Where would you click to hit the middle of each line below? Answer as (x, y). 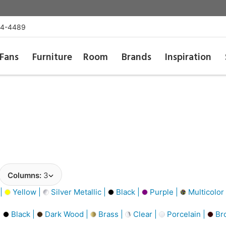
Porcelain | (186, 214)
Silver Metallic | (78, 192)
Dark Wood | (67, 214)
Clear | (145, 214)
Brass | (111, 214)
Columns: (25, 175)
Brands (137, 58)
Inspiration (188, 58)
